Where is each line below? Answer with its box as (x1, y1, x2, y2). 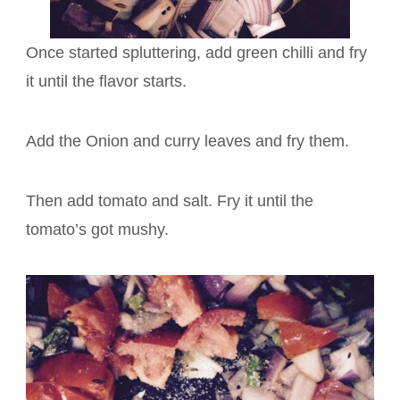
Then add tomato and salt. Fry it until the (26, 192, 313, 211)
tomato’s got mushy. (26, 221, 169, 239)
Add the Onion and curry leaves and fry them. (26, 132, 349, 151)
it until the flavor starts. (26, 72, 187, 91)
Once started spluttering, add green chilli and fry (26, 44, 367, 62)
